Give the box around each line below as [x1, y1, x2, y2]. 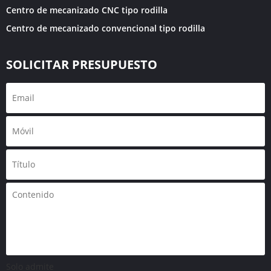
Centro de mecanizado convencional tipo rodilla [6, 22, 205, 34]
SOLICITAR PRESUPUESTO [6, 56, 157, 73]
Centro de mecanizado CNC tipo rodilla [6, 4, 168, 16]
